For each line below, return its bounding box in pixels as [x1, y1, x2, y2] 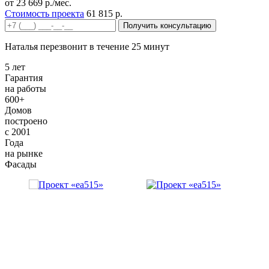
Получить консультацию [123, 21, 211, 31]
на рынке [5, 148, 43, 159]
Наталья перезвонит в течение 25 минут [5, 41, 169, 52]
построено [5, 116, 47, 127]
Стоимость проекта [5, 8, 84, 19]
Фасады [5, 159, 37, 170]
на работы [5, 83, 46, 94]
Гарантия [5, 73, 43, 83]
